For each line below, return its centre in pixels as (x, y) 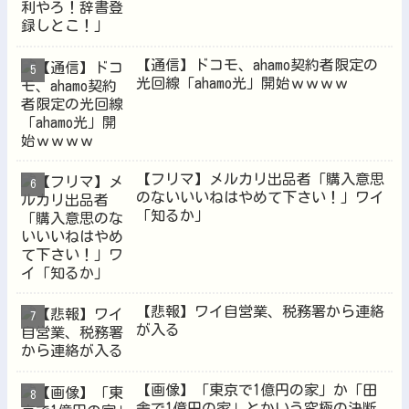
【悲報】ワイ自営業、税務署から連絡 (261, 312)
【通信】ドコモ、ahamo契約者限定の (257, 64)
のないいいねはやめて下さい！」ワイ (261, 198)
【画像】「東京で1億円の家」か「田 (257, 389)
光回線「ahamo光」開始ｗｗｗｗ (243, 83)
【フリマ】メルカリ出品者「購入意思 (261, 179)
